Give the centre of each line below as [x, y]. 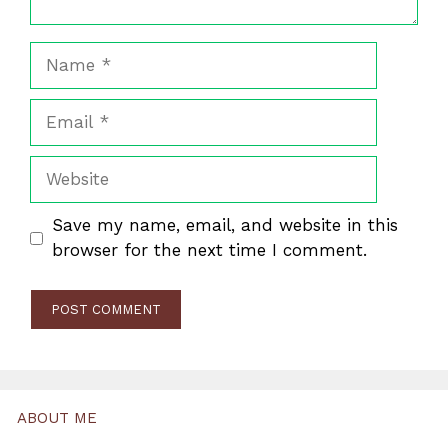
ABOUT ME [57, 417]
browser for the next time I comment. [209, 250]
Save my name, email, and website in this [224, 225]
